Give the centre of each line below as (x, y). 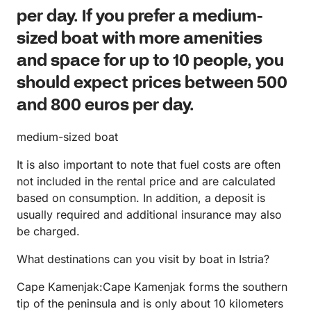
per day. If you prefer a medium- (140, 17)
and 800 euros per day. (106, 106)
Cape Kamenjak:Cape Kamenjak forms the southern (152, 287)
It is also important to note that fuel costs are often (149, 165)
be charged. (48, 232)
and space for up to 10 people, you (150, 62)
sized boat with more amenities (140, 40)
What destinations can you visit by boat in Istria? (143, 259)
